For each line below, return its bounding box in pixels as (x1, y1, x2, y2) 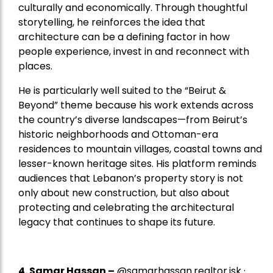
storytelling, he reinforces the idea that (18, 15, 205, 29)
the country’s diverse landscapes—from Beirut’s (18, 112, 247, 127)
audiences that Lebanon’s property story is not (18, 171, 243, 185)
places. (18, 58, 52, 73)
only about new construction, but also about (18, 185, 230, 200)
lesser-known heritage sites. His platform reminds (18, 156, 257, 171)
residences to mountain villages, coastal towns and (18, 141, 262, 156)
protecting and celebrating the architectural (18, 200, 234, 214)
